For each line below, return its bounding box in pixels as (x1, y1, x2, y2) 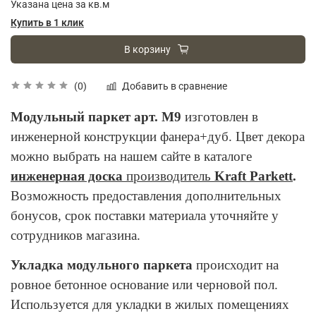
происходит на (193, 257, 279, 272)
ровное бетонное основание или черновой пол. (11, 276, 278, 292)
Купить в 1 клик (11, 16, 84, 28)
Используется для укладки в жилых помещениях (11, 296, 289, 312)
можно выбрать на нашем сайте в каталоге (11, 148, 252, 164)
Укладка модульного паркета (11, 257, 193, 272)
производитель (126, 168, 211, 183)
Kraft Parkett (211, 168, 293, 183)
